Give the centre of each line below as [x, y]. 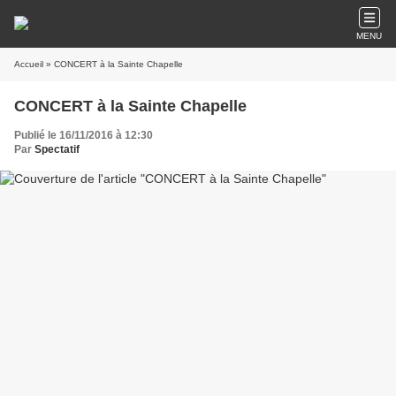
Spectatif [57, 149]
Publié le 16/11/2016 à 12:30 [84, 135]
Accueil [29, 64]
